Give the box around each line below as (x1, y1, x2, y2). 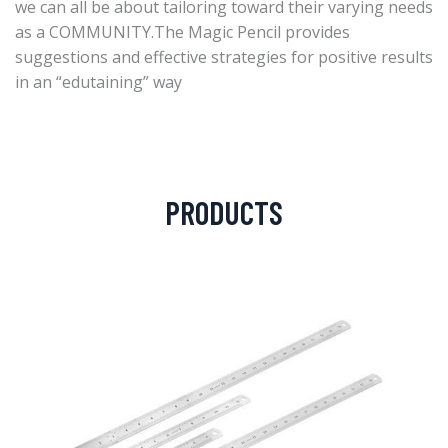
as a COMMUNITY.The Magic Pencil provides (15, 20, 350, 43)
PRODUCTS (165, 192, 283, 231)
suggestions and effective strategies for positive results (15, 45, 433, 68)
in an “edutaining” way (15, 70, 182, 93)
